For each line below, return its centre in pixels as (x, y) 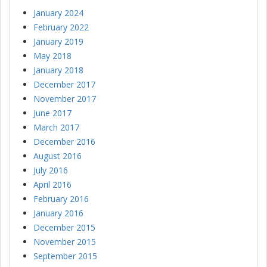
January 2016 (58, 213)
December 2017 (64, 85)
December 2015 (64, 228)
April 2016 (52, 185)
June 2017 (52, 113)
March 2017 (56, 128)
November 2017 (65, 99)
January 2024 (58, 13)
